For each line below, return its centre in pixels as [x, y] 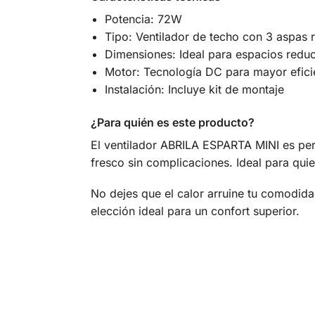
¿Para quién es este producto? [172, 122]
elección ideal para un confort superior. [195, 211]
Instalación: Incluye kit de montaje [194, 90]
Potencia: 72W [143, 19]
